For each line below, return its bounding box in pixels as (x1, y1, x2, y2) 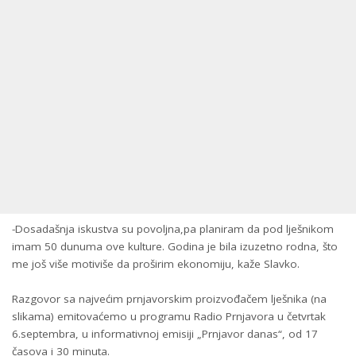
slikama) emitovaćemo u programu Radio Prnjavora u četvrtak (12, 309, 326, 323)
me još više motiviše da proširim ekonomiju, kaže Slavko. (12, 256, 300, 271)
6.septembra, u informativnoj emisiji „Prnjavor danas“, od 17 (12, 327, 318, 341)
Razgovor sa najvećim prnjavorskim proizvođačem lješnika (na (12, 292, 327, 306)
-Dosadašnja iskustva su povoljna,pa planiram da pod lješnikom (12, 221, 334, 236)
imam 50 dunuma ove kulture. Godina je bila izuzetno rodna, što (12, 238, 338, 253)
